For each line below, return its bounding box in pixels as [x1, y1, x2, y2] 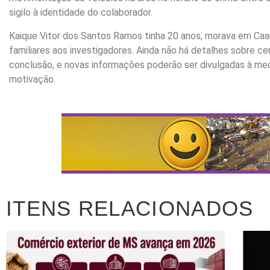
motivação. [9, 73, 55, 85]
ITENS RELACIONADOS [6, 196, 254, 221]
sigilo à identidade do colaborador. [9, 7, 152, 19]
